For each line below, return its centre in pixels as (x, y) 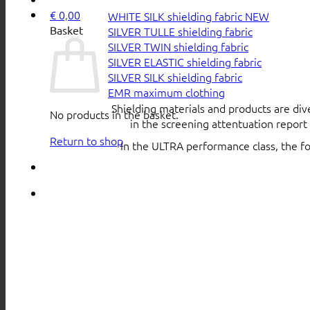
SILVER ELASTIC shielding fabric (185, 62)
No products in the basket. (114, 114)
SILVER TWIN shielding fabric (178, 47)
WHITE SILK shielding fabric (176, 16)
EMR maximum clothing (166, 92)
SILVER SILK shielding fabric (175, 77)
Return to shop (86, 140)
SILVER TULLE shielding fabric (180, 31)
